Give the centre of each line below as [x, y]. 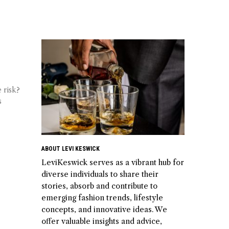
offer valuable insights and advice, [102, 221]
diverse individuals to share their [100, 174]
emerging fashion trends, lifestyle [102, 198]
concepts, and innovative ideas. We [104, 209]
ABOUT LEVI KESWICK [71, 148]
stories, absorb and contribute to [99, 186]
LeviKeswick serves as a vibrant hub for [113, 162]
